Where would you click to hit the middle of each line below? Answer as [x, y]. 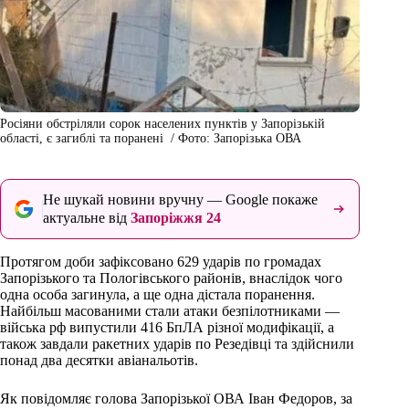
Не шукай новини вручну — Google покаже [180, 200]
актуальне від [87, 218]
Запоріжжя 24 [176, 218]
